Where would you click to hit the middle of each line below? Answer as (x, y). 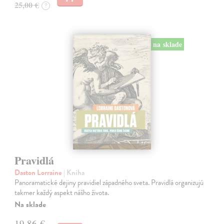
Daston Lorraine (39, 172)
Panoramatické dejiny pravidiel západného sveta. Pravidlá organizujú (109, 182)
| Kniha (74, 172)
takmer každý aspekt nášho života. (62, 192)
